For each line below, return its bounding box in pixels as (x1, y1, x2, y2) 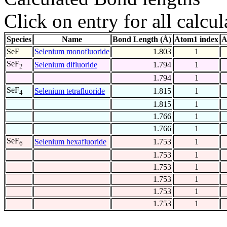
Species (7, 35, 31, 44)
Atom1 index (174, 35, 218, 44)
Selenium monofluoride (34, 47, 109, 56)
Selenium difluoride (34, 60, 97, 69)
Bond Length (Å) (112, 35, 171, 44)
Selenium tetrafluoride (34, 87, 105, 96)
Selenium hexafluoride (34, 137, 106, 146)
